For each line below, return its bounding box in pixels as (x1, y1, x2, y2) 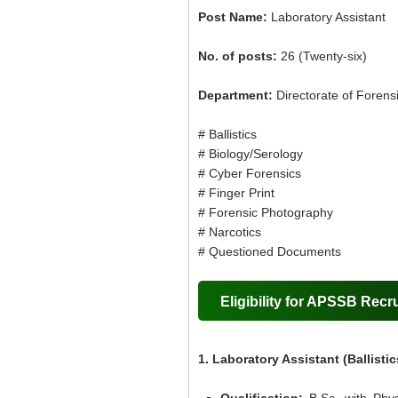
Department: (198, 88, 276, 102)
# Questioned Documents (198, 244, 341, 259)
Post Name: (198, 10, 271, 24)
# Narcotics (198, 225, 261, 239)
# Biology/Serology (198, 147, 303, 161)
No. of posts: (198, 49, 281, 63)
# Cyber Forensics (198, 166, 301, 180)
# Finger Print (198, 186, 275, 200)
